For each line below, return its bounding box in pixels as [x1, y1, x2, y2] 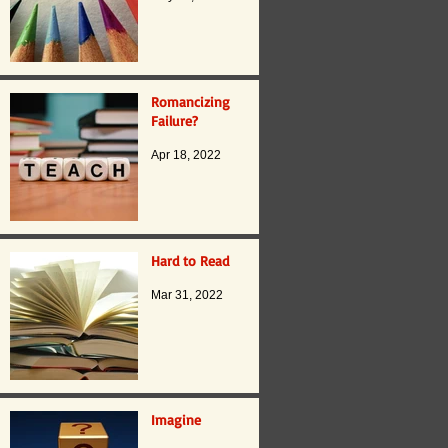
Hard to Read [151, 252, 229, 270]
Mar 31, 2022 [151, 288, 223, 303]
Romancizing [151, 93, 230, 111]
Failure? [151, 112, 198, 130]
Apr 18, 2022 [151, 148, 221, 163]
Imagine [151, 411, 201, 429]
